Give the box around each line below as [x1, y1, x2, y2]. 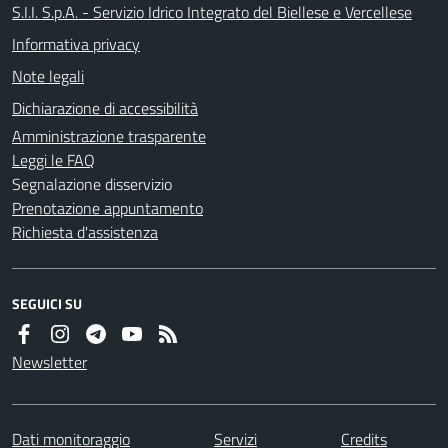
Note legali [12, 63, 84, 88]
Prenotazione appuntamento [12, 195, 203, 220]
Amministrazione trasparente [12, 123, 206, 148]
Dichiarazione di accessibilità [12, 95, 198, 120]
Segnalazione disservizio [12, 171, 172, 196]
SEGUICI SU [12, 292, 82, 314]
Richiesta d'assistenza [12, 219, 158, 244]
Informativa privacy [12, 31, 140, 56]
